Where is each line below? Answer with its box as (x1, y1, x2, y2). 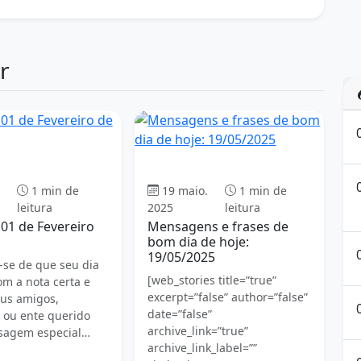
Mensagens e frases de (147, 217, 289, 235)
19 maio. (162, 182, 209, 198)
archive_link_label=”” (147, 339, 258, 355)
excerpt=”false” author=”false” (147, 288, 309, 305)
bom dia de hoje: (147, 232, 250, 251)
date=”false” (147, 305, 213, 322)
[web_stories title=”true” (147, 272, 277, 288)
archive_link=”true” (147, 322, 249, 338)
